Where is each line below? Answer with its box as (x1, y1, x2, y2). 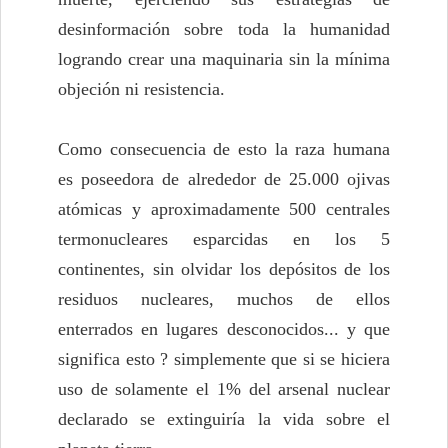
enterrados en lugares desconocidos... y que (58, 319, 390, 340)
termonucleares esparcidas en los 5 (58, 229, 390, 250)
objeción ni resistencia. (58, 79, 225, 100)
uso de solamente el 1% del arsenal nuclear (58, 379, 390, 400)
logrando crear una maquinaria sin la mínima (58, 49, 390, 70)
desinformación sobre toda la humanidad (58, 19, 390, 40)
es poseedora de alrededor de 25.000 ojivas (58, 169, 390, 190)
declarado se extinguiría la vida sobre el (58, 409, 390, 430)
